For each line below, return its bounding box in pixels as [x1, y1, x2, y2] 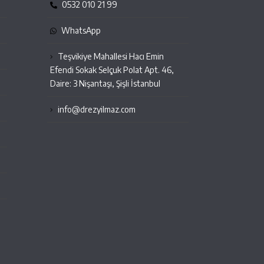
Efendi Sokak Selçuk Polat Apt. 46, [50, 64, 174, 75]
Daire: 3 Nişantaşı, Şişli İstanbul [50, 78, 160, 88]
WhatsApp [60, 25, 101, 35]
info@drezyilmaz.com [58, 104, 136, 114]
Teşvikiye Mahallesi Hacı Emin [56, 51, 164, 61]
